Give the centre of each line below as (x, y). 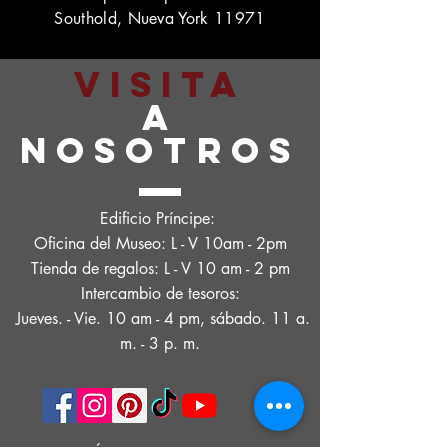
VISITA (160, 84)
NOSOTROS (160, 150)
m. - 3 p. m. (160, 343)
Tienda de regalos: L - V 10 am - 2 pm (160, 268)
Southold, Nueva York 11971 (160, 18)
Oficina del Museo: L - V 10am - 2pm (160, 243)
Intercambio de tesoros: (160, 293)
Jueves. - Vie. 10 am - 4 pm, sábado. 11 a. (160, 318)
